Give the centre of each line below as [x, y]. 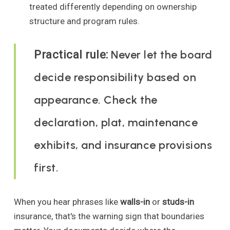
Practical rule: [71, 55]
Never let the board [160, 55]
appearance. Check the [96, 100]
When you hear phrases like [67, 202]
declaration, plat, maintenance [116, 123]
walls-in [135, 202]
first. [46, 168]
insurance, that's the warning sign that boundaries [109, 216]
